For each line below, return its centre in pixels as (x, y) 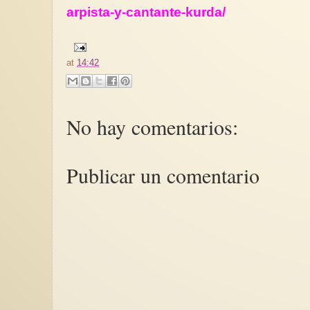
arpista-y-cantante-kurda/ (146, 12)
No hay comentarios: (152, 127)
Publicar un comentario (163, 175)
